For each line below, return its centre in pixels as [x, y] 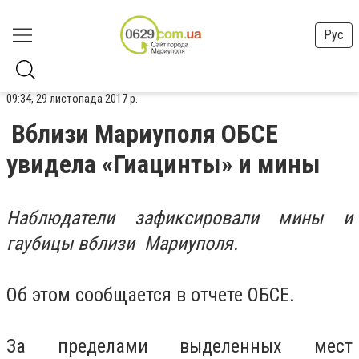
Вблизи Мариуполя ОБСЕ [145, 134]
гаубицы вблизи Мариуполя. [122, 244]
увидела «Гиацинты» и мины [163, 164]
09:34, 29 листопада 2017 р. [72, 99]
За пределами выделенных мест [179, 346]
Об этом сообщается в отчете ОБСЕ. [151, 295]
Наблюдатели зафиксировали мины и [179, 218]
